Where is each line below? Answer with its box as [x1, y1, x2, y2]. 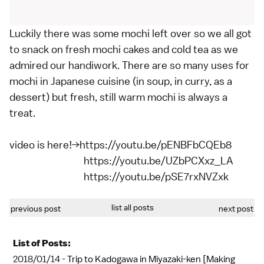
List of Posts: [13, 237, 71, 249]
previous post [11, 203, 61, 214]
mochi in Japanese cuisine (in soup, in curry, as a [9, 74, 232, 88]
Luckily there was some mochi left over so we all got [9, 27, 252, 41]
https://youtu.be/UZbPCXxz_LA [9, 154, 233, 168]
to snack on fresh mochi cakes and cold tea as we [9, 42, 238, 57]
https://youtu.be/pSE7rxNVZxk [9, 170, 229, 184]
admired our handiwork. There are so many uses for [9, 58, 249, 72]
